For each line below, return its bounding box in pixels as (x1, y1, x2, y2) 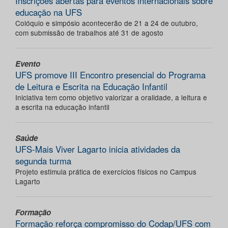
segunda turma (15, 154, 71, 167)
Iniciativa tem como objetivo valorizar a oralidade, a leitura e (15, 92, 207, 102)
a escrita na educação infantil (15, 101, 109, 112)
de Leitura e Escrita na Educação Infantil (15, 80, 167, 93)
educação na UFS (15, 6, 82, 18)
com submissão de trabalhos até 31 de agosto (15, 27, 163, 38)
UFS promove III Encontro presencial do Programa (15, 68, 206, 81)
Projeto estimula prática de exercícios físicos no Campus (15, 166, 196, 177)
